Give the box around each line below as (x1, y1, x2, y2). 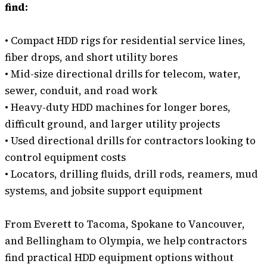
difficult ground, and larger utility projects (5, 116, 220, 131)
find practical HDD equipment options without (5, 250, 234, 265)
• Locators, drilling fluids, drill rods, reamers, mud (5, 166, 258, 181)
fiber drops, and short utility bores (5, 49, 178, 64)
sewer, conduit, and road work (5, 83, 157, 98)
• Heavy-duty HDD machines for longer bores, (5, 100, 231, 114)
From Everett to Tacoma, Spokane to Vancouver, (5, 216, 245, 231)
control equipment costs (5, 150, 126, 164)
